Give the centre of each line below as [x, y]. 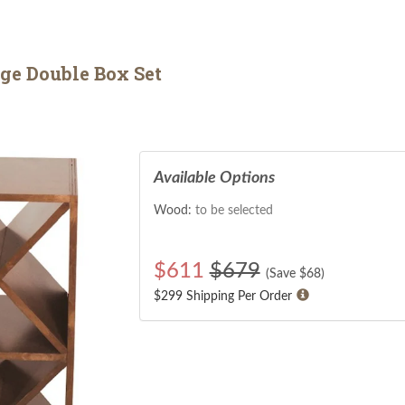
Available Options [214, 178]
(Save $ [286, 274]
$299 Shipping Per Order [222, 297]
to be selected [234, 210]
